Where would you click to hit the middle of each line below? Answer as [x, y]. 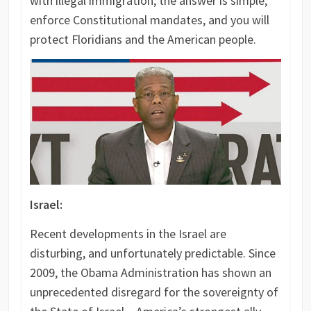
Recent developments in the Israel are [128, 233]
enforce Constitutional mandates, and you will [149, 19]
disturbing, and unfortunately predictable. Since [152, 253]
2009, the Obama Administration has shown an [150, 272]
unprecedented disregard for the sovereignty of [154, 292]
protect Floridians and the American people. [143, 39]
